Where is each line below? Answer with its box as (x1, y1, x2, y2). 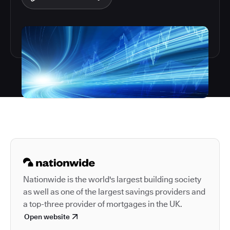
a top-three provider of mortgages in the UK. (23, 199, 182, 209)
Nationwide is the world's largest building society (23, 175, 201, 184)
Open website (24, 213, 70, 221)
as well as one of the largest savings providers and (23, 187, 205, 197)
